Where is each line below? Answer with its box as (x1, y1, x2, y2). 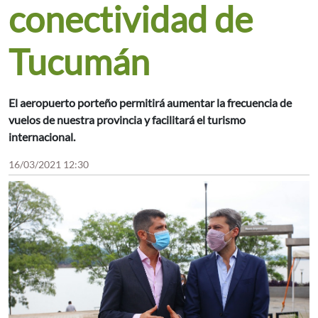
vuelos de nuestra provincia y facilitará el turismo (9, 113, 246, 127)
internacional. (9, 130, 75, 144)
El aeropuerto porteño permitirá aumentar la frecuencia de (9, 96, 292, 110)
